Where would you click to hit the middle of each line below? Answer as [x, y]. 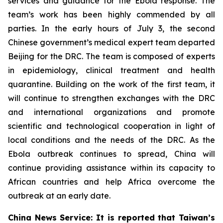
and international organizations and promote [111, 112]
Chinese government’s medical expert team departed [111, 42]
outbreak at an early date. [59, 195]
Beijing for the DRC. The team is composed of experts [111, 56]
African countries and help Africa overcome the [111, 181]
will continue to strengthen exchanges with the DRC [111, 98]
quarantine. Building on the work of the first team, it [111, 84]
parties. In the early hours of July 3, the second [111, 28]
